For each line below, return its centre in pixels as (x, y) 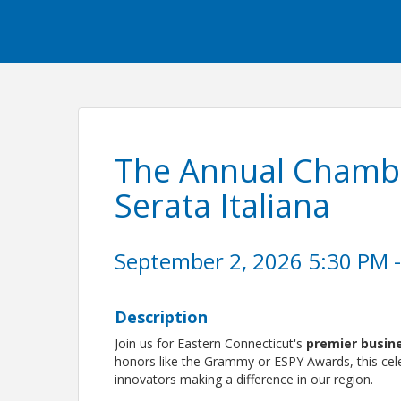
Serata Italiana (223, 205)
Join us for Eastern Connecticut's (211, 343)
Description (162, 317)
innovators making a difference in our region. (244, 379)
